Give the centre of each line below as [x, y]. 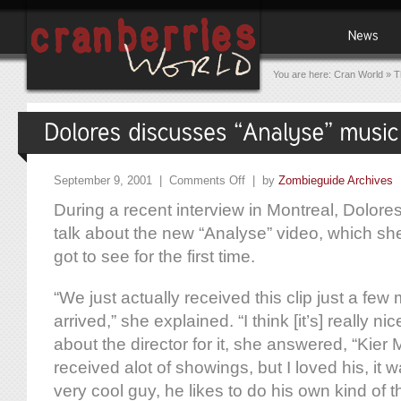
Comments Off [207, 181]
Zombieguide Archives [336, 181]
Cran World [358, 74]
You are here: [303, 74]
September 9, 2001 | [111, 181]
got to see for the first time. [154, 257]
